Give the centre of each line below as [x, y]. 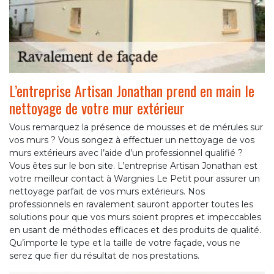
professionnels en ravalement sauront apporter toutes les [131, 204]
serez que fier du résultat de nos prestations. [104, 255]
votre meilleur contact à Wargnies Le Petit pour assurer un [135, 178]
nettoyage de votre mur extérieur [97, 107]
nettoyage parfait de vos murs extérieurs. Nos [107, 191]
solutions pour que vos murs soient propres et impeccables [135, 217]
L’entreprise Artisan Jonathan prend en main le [132, 90]
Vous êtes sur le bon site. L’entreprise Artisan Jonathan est [133, 165]
